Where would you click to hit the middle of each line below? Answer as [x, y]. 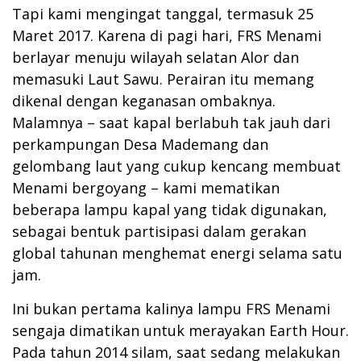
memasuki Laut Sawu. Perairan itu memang [163, 79]
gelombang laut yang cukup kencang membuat [176, 166]
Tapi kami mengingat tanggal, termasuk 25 [163, 13]
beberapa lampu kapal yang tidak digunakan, [170, 209]
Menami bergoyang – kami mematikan [146, 187]
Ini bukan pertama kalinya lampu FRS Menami [171, 308]
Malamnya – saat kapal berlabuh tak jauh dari [171, 122]
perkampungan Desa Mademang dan [140, 144]
